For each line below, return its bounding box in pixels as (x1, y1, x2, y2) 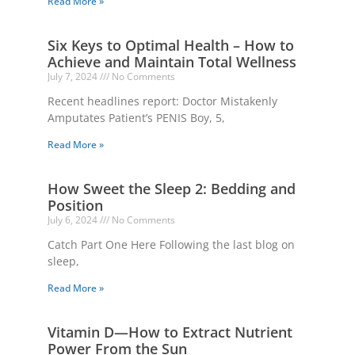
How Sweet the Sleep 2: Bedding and (48, 179, 296, 199)
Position (48, 196, 103, 216)
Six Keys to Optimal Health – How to (48, 36, 294, 55)
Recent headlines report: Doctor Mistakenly (48, 94, 277, 109)
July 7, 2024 (48, 70, 100, 84)
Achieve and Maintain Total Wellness (48, 52, 296, 72)
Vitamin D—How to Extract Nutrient (48, 323, 292, 342)
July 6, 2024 (48, 213, 100, 227)
